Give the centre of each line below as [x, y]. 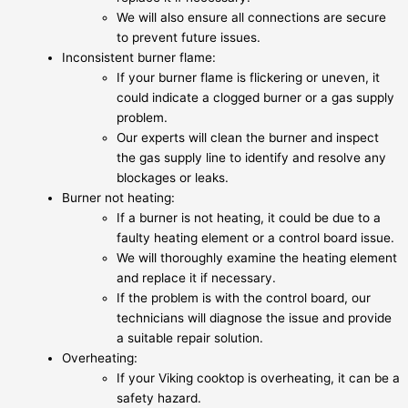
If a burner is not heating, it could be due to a [249, 218]
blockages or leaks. [173, 178]
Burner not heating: [118, 198]
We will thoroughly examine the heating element [257, 258]
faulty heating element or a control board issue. [255, 238]
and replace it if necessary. [196, 278]
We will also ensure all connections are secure [251, 18]
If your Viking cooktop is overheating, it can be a [258, 378]
